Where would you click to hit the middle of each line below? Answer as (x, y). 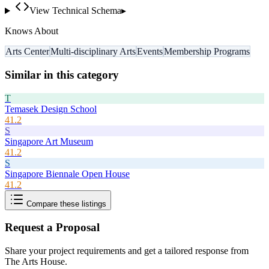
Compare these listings (65, 204)
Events (150, 52)
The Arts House (35, 262)
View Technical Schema (75, 11)
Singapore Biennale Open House (67, 174)
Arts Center (27, 52)
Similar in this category (62, 74)
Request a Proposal (52, 228)
